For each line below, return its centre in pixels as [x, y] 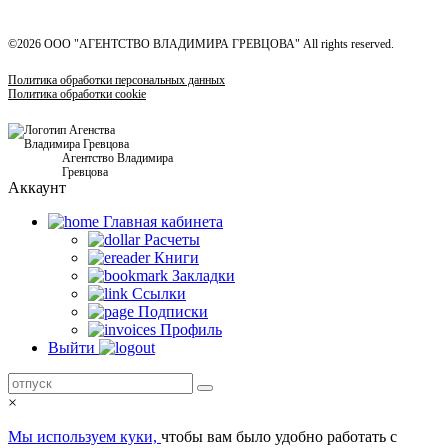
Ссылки [159, 294]
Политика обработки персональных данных [116, 80]
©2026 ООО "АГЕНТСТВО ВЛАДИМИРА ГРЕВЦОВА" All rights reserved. [201, 44]
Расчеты [172, 240]
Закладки [203, 276]
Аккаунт [37, 188]
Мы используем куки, [84, 437]
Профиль [191, 330]
